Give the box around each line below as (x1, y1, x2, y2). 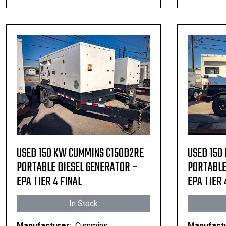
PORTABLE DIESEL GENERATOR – (17, 158, 138, 177)
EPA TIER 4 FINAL (17, 173, 82, 191)
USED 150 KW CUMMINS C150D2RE (17, 144, 144, 163)
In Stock (69, 199, 98, 208)
